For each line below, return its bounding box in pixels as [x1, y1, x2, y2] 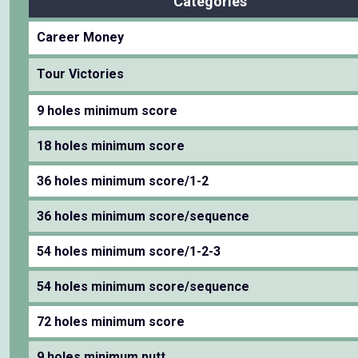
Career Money [37, 30, 124, 45]
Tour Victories [37, 66, 124, 82]
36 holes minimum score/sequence [37, 209, 249, 224]
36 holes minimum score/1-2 [37, 173, 209, 189]
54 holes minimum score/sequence [37, 279, 249, 294]
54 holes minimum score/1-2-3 [37, 244, 221, 259]
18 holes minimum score [37, 138, 185, 153]
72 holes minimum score [37, 314, 185, 329]
